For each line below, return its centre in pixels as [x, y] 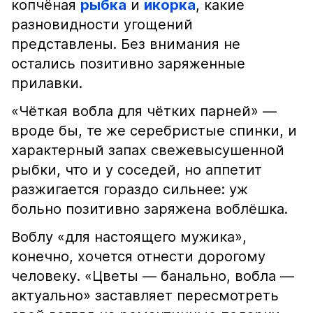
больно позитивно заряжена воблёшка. [150, 209]
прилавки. [47, 83]
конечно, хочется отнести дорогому [138, 256]
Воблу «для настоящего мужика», [129, 237]
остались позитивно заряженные [128, 64]
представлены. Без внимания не [126, 44]
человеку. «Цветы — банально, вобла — [153, 276]
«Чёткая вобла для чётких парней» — [144, 111]
